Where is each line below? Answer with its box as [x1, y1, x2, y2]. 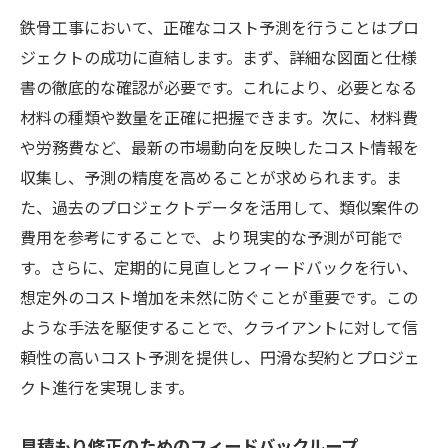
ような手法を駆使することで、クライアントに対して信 [20, 314, 418, 339]
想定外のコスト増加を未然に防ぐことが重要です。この [20, 284, 418, 309]
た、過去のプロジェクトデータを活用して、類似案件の [20, 194, 419, 219]
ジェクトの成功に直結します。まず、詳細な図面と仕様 [20, 44, 417, 69]
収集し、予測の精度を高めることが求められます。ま [20, 164, 402, 189]
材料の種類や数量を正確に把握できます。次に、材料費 [20, 104, 418, 129]
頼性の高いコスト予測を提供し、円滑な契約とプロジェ [20, 344, 420, 369]
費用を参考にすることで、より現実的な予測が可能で [20, 224, 403, 249]
